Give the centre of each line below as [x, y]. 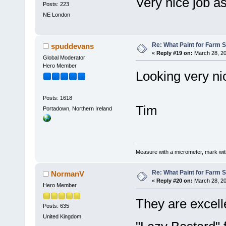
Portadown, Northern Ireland [77, 108]
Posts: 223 [56, 4]
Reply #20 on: [174, 181]
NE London [56, 15]
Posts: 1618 [57, 98]
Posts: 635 [56, 206]
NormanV [68, 174]
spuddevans [73, 46]
